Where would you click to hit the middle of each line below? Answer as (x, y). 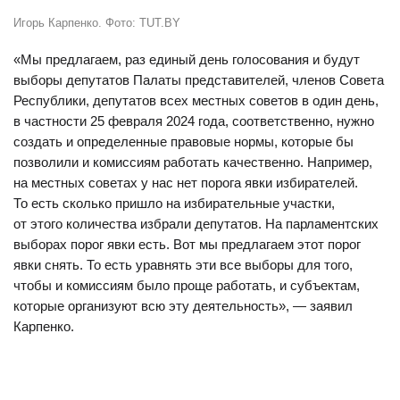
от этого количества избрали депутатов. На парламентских (196, 224)
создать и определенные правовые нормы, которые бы (183, 142)
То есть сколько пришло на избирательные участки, (174, 203)
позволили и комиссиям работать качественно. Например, (193, 162)
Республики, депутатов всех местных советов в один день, (196, 100)
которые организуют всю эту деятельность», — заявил (183, 306)
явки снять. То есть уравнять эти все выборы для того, (183, 265)
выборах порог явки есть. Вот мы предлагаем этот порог (187, 244)
